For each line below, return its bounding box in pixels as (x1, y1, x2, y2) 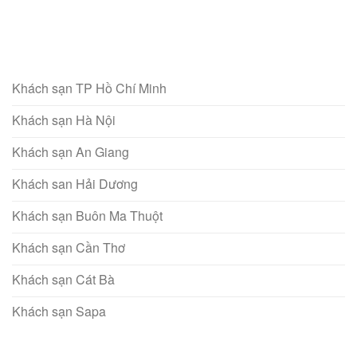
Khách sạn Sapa (12, 302, 106, 321)
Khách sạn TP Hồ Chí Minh (12, 79, 167, 98)
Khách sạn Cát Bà (12, 270, 115, 289)
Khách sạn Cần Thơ (12, 238, 125, 257)
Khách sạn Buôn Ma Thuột (12, 206, 163, 226)
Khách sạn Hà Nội (12, 111, 116, 130)
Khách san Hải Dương (12, 175, 138, 194)
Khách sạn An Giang (12, 143, 129, 162)
